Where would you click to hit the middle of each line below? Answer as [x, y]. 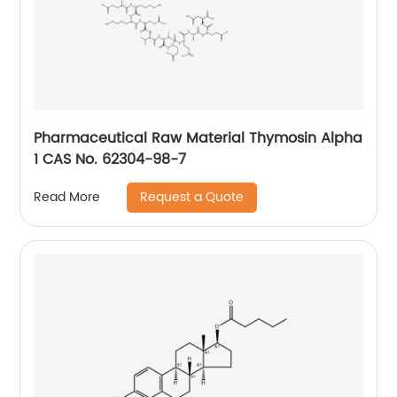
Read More [67, 198]
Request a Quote [192, 197]
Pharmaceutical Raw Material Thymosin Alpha [198, 138]
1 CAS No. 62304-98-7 [113, 159]
